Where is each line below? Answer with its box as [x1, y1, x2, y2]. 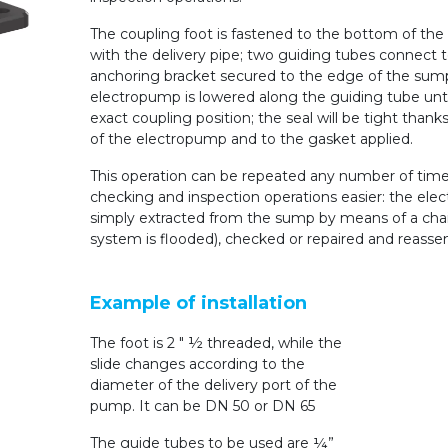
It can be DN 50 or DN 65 [138, 397, 315, 416]
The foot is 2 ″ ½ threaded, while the [89, 334, 342, 353]
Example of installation [89, 292, 307, 315]
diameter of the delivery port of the [89, 376, 337, 395]
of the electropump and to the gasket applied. [89, 130, 413, 149]
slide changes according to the [89, 355, 305, 374]
